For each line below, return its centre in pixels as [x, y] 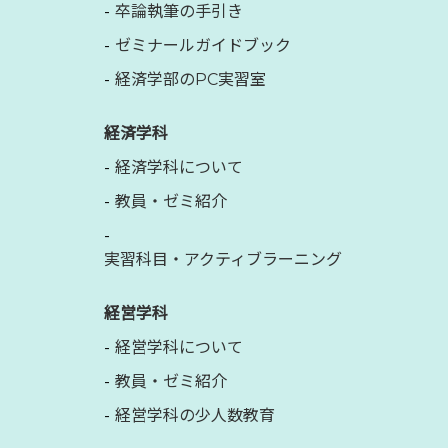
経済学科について [179, 167]
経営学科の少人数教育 [195, 415]
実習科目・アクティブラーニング [223, 259]
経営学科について [179, 347]
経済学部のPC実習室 [190, 79]
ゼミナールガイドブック [203, 45]
